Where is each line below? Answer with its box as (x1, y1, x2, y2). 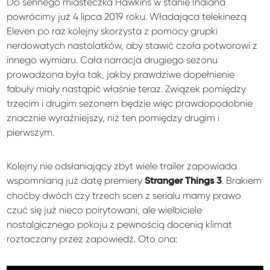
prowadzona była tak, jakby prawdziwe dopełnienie (7, 68, 235, 80)
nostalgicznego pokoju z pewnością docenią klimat (7, 218, 233, 230)
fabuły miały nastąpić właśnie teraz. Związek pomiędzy (7, 83, 246, 95)
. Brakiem (222, 174, 262, 186)
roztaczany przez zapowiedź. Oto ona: (7, 233, 178, 245)
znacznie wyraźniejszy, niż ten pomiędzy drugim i (7, 111, 220, 124)
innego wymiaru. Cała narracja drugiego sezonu (7, 54, 218, 66)
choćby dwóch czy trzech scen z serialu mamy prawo (7, 189, 242, 201)
